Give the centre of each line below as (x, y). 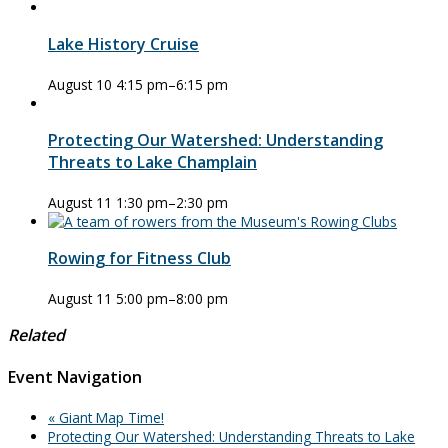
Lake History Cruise (123, 44)
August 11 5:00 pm (108, 299)
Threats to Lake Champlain (152, 162)
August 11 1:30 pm (108, 203)
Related (36, 335)
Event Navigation (75, 377)
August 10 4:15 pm (108, 85)
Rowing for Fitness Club (139, 258)
